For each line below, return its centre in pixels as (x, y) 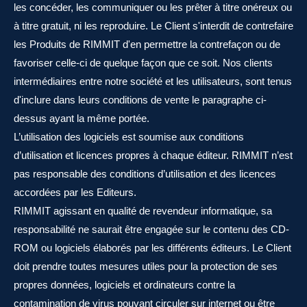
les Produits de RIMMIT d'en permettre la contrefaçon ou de (147, 44)
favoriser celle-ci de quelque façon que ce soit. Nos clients (143, 63)
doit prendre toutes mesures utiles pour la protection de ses (146, 266)
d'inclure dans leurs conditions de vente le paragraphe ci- (140, 100)
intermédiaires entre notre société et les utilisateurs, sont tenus (153, 81)
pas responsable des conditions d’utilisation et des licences (145, 174)
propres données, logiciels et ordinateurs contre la (124, 285)
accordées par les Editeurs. (75, 192)
